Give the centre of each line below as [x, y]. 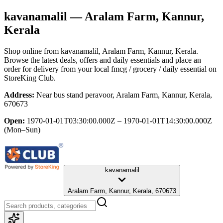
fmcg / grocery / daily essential [159, 69]
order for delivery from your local [56, 69]
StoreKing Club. [30, 78]
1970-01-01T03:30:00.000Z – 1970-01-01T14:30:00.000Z [119, 120]
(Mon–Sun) [22, 129]
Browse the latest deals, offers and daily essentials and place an [103, 60]
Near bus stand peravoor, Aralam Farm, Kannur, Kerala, [124, 95]
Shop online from [32, 51]
